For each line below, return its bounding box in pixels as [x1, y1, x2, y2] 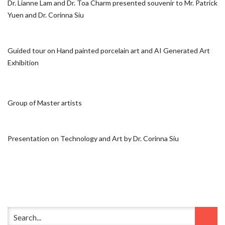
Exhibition [8, 58, 39, 67]
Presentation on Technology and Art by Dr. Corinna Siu [8, 134, 179, 143]
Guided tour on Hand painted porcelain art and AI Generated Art [8, 46, 210, 55]
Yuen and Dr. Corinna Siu [8, 11, 84, 20]
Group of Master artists [8, 98, 82, 107]
